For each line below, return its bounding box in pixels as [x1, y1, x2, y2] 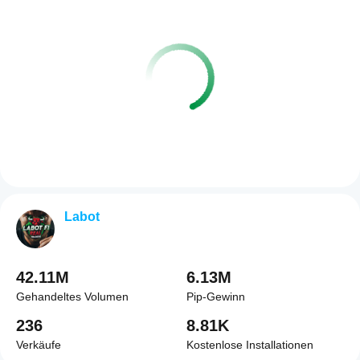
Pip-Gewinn [186, 290, 245, 303]
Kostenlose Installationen [186, 338, 313, 351]
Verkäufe [16, 338, 61, 351]
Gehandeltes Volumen [16, 290, 129, 303]
